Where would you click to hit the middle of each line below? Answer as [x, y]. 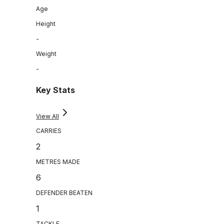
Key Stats [55, 90]
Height [46, 23]
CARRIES [49, 131]
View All [47, 116]
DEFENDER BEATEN [64, 193]
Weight [46, 53]
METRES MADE [58, 162]
